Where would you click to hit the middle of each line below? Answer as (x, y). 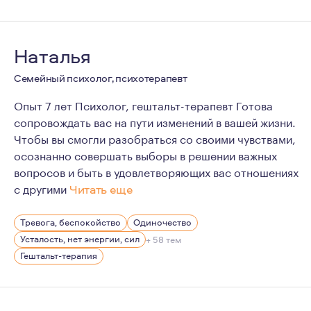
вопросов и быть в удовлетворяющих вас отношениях (156, 171)
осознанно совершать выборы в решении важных (145, 154)
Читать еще (101, 189)
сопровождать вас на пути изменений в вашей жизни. (155, 121)
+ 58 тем (163, 239)
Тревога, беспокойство (70, 222)
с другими (42, 188)
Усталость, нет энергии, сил (80, 239)
